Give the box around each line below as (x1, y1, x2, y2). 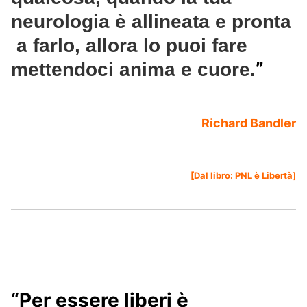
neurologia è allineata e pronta (11, 11, 291, 33)
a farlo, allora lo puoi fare (11, 35, 247, 57)
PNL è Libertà (235, 170, 293, 182)
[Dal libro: (191, 170, 235, 182)
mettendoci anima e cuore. (11, 59, 256, 81)
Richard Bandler (201, 116, 296, 131)
